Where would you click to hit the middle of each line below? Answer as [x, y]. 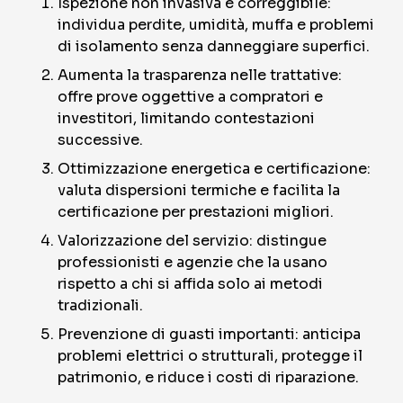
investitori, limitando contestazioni [186, 118]
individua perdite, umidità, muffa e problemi [216, 25]
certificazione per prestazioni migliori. [196, 212]
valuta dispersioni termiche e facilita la [199, 190]
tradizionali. [100, 305]
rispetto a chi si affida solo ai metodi [190, 284]
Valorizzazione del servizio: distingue [192, 241]
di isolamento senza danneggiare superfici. [214, 46]
